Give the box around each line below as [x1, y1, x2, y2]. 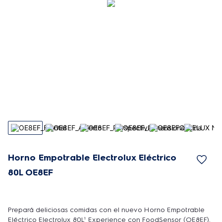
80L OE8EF [8, 167, 53, 178]
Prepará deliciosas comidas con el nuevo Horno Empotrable [8, 206, 205, 214]
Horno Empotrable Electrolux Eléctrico [8, 152, 176, 163]
